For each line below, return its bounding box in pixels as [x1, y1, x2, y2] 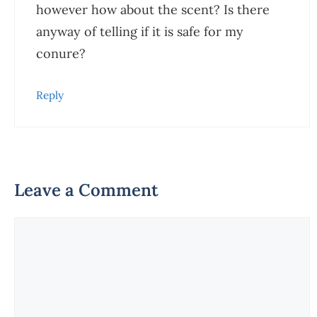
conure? [36, 45, 86, 62]
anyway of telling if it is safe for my [36, 23, 243, 40]
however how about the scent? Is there [36, 1, 270, 18]
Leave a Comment [14, 179, 158, 202]
